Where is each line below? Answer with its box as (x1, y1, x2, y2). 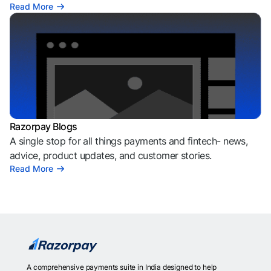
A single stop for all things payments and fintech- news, (10, 135, 248, 147)
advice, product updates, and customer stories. (10, 149, 212, 162)
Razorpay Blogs (10, 120, 77, 132)
